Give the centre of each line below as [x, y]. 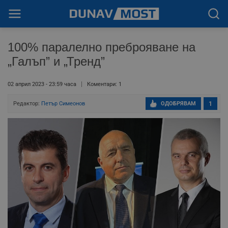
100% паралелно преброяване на [102, 47]
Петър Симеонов [63, 104]
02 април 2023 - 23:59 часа [42, 84]
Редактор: [27, 104]
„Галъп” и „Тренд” [56, 61]
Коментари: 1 [104, 84]
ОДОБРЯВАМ [178, 104]
